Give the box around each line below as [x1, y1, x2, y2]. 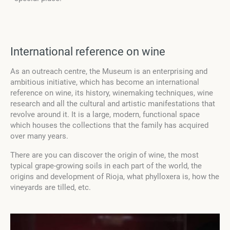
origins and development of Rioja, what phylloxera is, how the [10, 172, 219, 182]
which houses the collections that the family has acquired [10, 121, 208, 130]
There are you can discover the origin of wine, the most [10, 150, 199, 160]
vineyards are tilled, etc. [10, 183, 91, 193]
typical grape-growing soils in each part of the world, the [10, 161, 202, 171]
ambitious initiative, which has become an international [10, 78, 199, 87]
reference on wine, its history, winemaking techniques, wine [10, 88, 213, 98]
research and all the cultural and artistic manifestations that [10, 99, 215, 109]
